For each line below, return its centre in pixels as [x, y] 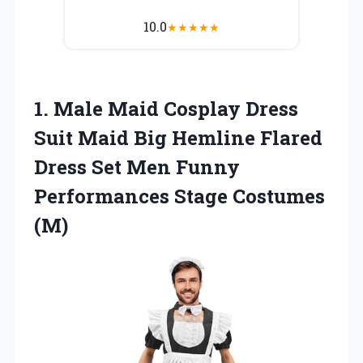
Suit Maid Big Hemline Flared [178, 137]
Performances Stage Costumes [179, 196]
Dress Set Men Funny [137, 167]
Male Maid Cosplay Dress [176, 108]
